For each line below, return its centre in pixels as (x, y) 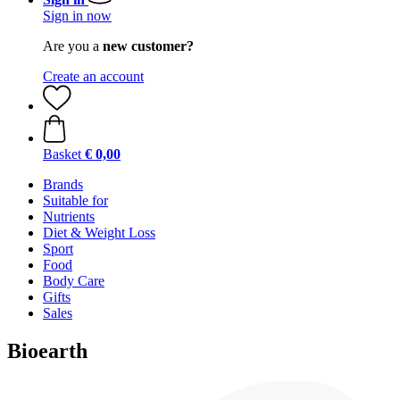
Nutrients (69, 217)
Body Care (74, 281)
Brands (63, 184)
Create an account (93, 76)
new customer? (148, 46)
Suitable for (75, 200)
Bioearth (47, 350)
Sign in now (77, 16)
